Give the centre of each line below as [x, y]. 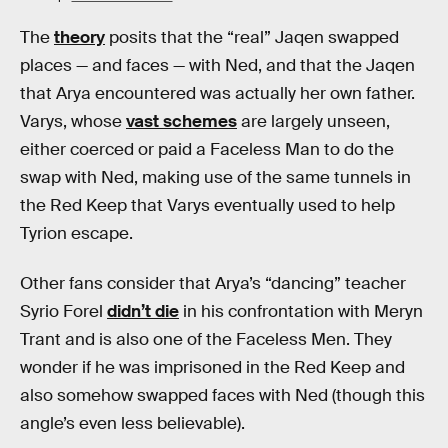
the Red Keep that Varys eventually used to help [207, 206]
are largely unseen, [313, 122]
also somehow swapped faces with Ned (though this [222, 395]
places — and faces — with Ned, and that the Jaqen [217, 66]
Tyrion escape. [76, 234]
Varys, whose [73, 122]
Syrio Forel [63, 311]
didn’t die [143, 311]
